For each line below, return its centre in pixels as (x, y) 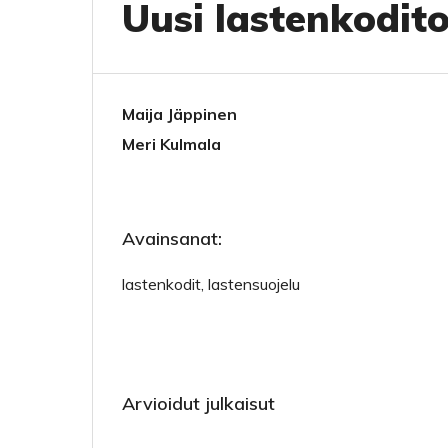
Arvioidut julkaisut (198, 403)
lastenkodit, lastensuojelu (211, 284)
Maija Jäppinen (179, 114)
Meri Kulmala (171, 144)
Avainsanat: (172, 238)
